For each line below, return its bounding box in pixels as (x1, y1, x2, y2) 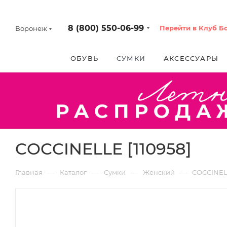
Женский (143, 168, 175, 176)
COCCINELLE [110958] (15, 138, 192, 159)
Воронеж (15, 24, 47, 32)
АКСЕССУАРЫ (164, 54, 218, 62)
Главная (15, 168, 43, 176)
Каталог (60, 168, 87, 176)
